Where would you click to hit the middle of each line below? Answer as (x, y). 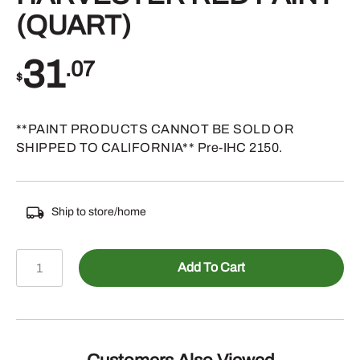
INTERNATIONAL (75, 298)
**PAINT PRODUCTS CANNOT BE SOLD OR (155, 129)
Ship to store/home (98, 211)
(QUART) (74, 25)
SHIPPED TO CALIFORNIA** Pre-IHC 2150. (149, 147)
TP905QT (48, 258)
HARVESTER (61, 318)
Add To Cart (212, 268)
